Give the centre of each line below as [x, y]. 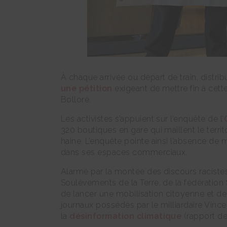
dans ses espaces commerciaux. [124, 152]
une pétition [87, 88]
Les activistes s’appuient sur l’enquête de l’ [142, 119]
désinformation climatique [126, 216]
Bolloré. [76, 99]
